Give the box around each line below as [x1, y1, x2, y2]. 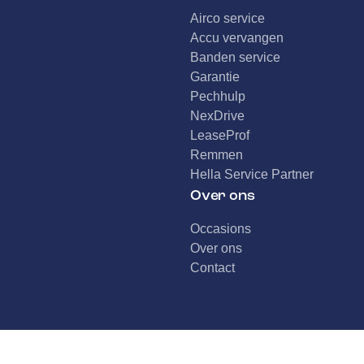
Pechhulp [189, 89, 245, 104]
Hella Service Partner [189, 167, 314, 182]
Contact [189, 261, 235, 275]
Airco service [189, 11, 265, 26]
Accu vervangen [189, 31, 284, 45]
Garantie [189, 70, 240, 84]
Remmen [189, 148, 243, 162]
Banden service [189, 50, 280, 65]
